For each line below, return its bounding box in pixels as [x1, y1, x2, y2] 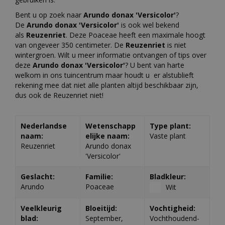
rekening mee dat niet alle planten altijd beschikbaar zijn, [15, 80, 198, 90]
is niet [167, 40, 186, 50]
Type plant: [150, 121, 191, 131]
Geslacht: [21, 171, 55, 181]
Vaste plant [150, 131, 186, 141]
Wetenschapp [85, 121, 136, 131]
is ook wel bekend [119, 20, 179, 30]
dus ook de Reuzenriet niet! [15, 90, 103, 100]
